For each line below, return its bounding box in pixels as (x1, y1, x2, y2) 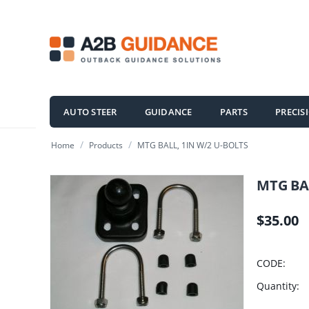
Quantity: (257, 279, 299, 292)
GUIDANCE (144, 106, 192, 118)
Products (89, 139, 123, 151)
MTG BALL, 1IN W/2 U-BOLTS (137, 139, 248, 151)
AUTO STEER (63, 106, 117, 118)
